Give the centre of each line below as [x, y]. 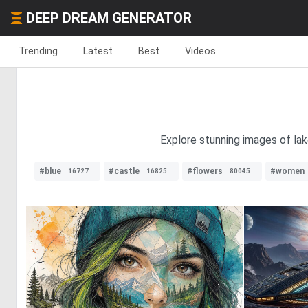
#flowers [205, 171]
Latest [98, 51]
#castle [124, 171]
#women [287, 171]
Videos [200, 51]
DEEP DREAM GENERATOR [109, 18]
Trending [38, 51]
